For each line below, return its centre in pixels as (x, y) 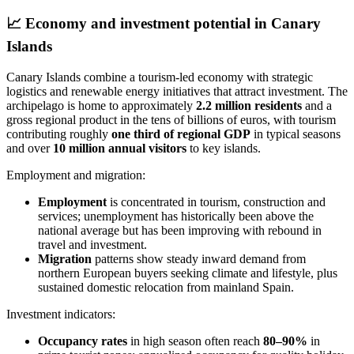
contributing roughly (59, 134)
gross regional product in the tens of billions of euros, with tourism (171, 119)
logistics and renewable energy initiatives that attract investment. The (177, 91)
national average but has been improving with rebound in (180, 230)
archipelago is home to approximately (101, 105)
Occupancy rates (83, 341)
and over (30, 148)
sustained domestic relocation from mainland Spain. (166, 287)
